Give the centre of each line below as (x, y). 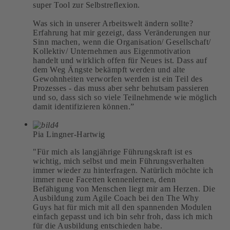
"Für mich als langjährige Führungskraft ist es (112, 151)
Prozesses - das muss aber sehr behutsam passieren (121, 88)
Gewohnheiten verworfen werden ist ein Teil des (118, 79)
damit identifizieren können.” (84, 106)
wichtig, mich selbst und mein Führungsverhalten (119, 161)
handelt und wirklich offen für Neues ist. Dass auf (120, 60)
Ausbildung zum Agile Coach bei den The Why (116, 198)
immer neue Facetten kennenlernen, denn (104, 179)
